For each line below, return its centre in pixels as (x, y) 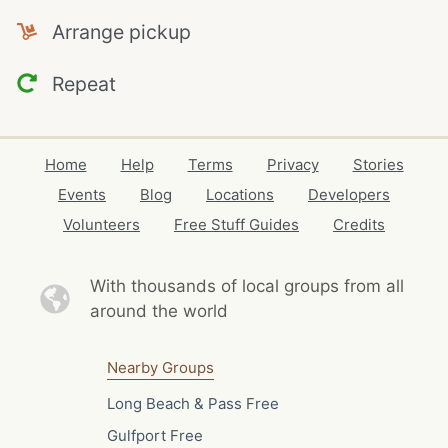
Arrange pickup (113, 32)
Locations (240, 194)
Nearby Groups (160, 367)
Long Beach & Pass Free (192, 403)
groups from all (343, 286)
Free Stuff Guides (236, 224)
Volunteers (101, 224)
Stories (378, 164)
